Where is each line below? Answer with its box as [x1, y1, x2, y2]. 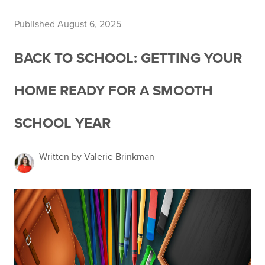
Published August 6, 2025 [14, 18, 121, 30]
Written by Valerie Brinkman [39, 151, 154, 163]
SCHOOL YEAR [14, 115, 111, 132]
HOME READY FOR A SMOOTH [14, 82, 213, 99]
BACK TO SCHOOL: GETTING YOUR [14, 50, 242, 67]
